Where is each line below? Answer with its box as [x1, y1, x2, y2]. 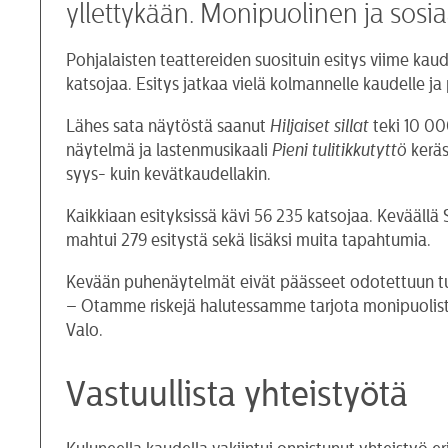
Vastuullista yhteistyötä [66, 376, 409, 413]
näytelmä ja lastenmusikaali [66, 140, 269, 159]
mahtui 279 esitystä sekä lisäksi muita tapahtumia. [66, 230, 432, 249]
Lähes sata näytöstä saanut [66, 116, 271, 135]
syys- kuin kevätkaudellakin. [66, 164, 272, 183]
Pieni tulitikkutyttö [268, 140, 412, 159]
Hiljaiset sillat [270, 116, 374, 135]
